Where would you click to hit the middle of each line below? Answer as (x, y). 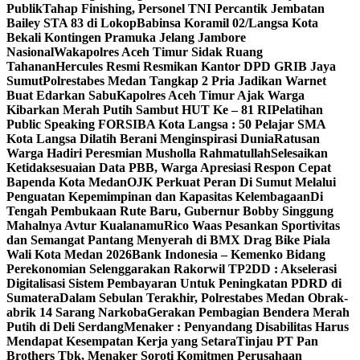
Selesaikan (299, 153)
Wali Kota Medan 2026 (69, 254)
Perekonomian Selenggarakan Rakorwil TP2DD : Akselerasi (172, 269)
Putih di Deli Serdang (65, 327)
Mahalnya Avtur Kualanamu (85, 225)
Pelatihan (297, 110)
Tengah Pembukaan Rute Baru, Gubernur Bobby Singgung (170, 211)
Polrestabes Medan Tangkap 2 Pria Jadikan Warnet (184, 81)
